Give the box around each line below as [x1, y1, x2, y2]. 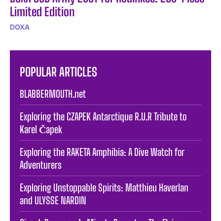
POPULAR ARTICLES [20, 64, 97, 79]
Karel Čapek [20, 123, 62, 135]
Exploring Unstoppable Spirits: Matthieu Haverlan [20, 181, 188, 193]
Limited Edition [10, 4, 74, 19]
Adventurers [20, 158, 62, 171]
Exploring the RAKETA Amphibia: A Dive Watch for [20, 146, 184, 158]
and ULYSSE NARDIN [20, 194, 86, 206]
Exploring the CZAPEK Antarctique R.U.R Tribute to [20, 110, 186, 122]
